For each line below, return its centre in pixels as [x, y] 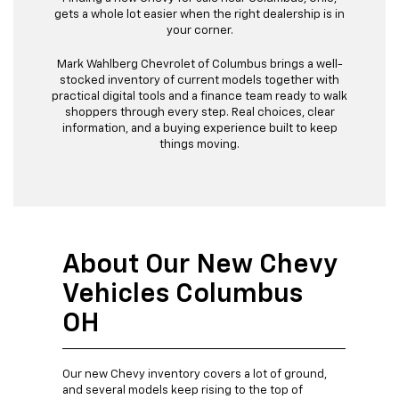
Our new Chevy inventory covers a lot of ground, [195, 374]
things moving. [199, 144]
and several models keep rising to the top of [183, 390]
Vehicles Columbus [183, 294]
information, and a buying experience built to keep [199, 128]
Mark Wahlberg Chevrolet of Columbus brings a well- [199, 64]
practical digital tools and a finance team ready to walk [199, 96]
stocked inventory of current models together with [199, 80]
